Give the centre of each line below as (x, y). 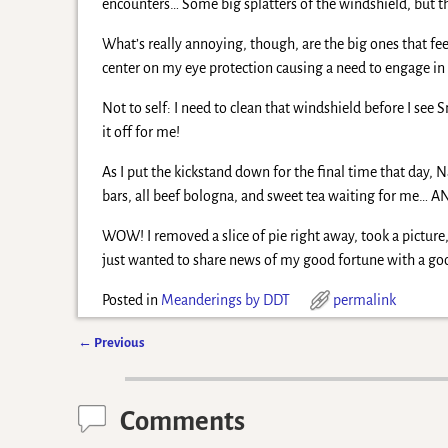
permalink (364, 299)
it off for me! (140, 131)
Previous (119, 342)
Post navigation (145, 362)
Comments (183, 421)
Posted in (129, 299)
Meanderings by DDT (225, 299)
